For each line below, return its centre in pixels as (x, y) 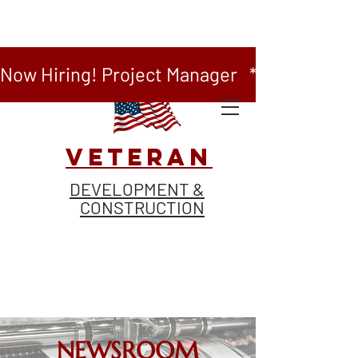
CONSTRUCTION (142, 207)
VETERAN (139, 157)
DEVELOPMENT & (137, 189)
